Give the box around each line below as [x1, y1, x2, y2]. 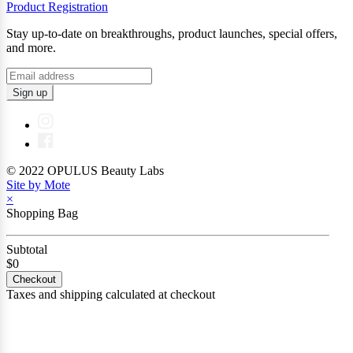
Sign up [13, 86, 47, 98]
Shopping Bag [6, 206, 78, 220]
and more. [6, 40, 56, 54]
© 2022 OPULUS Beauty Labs [6, 163, 164, 177]
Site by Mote [6, 177, 70, 191]
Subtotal [6, 242, 47, 256]
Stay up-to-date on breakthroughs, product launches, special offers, [6, 26, 337, 40]
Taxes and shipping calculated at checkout [6, 287, 215, 301]
